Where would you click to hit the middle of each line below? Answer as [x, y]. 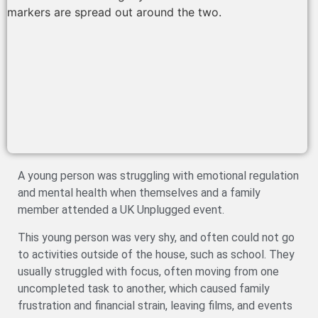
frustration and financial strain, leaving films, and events [155, 305]
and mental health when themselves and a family [139, 193]
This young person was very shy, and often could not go [156, 237]
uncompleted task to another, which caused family [144, 288]
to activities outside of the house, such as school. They [156, 254]
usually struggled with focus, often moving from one [148, 271]
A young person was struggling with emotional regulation [158, 176]
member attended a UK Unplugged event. [121, 210]
